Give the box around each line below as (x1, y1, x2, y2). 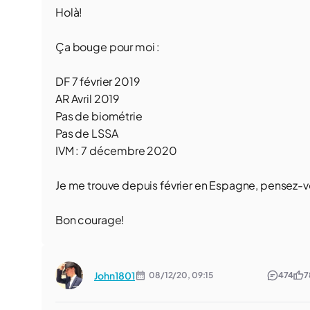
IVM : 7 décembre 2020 (55, 143, 177, 158)
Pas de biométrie (55, 109, 143, 123)
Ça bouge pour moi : (55, 39, 161, 54)
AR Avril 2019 (55, 91, 120, 106)
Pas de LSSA (55, 126, 118, 140)
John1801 (94, 269, 135, 282)
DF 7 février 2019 (55, 74, 140, 89)
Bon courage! (55, 212, 125, 227)
